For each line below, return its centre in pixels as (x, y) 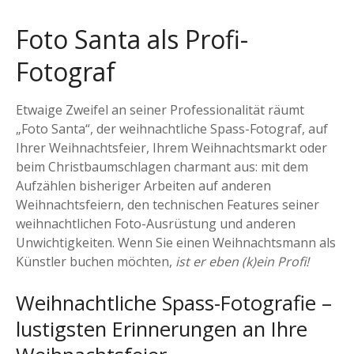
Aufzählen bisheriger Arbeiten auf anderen (143, 185)
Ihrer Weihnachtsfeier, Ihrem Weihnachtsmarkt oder (171, 147)
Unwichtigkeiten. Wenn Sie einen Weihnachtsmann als (176, 242)
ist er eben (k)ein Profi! (242, 261)
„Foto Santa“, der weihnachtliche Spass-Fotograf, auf (172, 128)
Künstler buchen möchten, (96, 261)
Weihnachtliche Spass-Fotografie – (174, 303)
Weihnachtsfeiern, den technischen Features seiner (168, 204)
